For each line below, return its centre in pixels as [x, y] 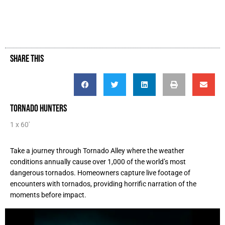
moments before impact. [48, 195]
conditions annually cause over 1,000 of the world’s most [98, 161]
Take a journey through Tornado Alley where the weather [97, 150]
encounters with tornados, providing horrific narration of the [103, 184]
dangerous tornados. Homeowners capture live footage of [100, 173]
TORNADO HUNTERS [38, 108]
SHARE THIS [27, 58]
